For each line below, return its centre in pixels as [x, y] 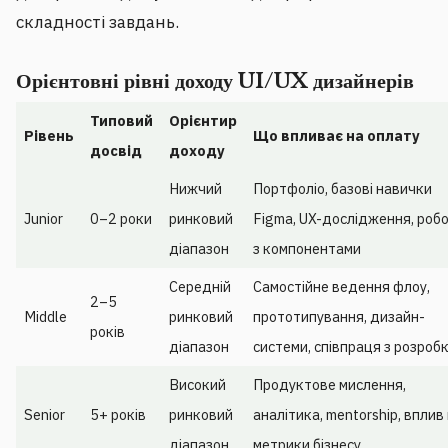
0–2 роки [121, 219]
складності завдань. [97, 22]
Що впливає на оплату [336, 136]
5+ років [118, 415]
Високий [197, 385]
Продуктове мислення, [329, 385]
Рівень [49, 136]
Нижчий [195, 189]
